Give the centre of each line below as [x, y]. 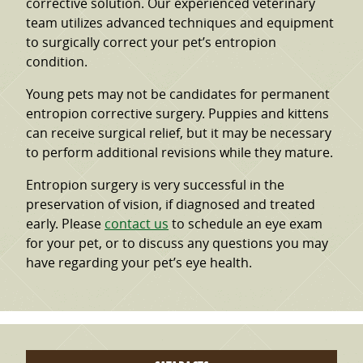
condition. [57, 62]
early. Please [65, 224]
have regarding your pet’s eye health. [139, 263]
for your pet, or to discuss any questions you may [177, 243]
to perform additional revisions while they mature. [179, 153]
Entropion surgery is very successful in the [155, 185]
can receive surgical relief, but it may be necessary [179, 133]
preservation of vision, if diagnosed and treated [171, 205]
